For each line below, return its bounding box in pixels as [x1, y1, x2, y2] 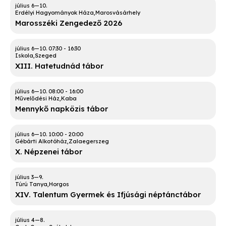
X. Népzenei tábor [15, 147, 82, 157]
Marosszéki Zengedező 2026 [15, 18, 122, 28]
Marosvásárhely [95, 9, 140, 17]
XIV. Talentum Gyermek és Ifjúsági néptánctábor [15, 190, 201, 200]
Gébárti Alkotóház [15, 138, 67, 145]
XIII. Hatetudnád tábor [15, 61, 103, 71]
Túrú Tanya [15, 181, 47, 188]
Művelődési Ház [15, 95, 60, 102]
